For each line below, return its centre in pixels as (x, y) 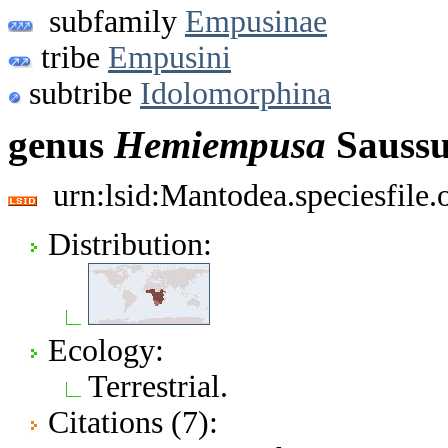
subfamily (109, 21)
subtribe (80, 93)
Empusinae (256, 21)
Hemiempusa (220, 145)
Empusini (169, 57)
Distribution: (130, 244)
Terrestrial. (158, 386)
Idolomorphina (235, 93)
